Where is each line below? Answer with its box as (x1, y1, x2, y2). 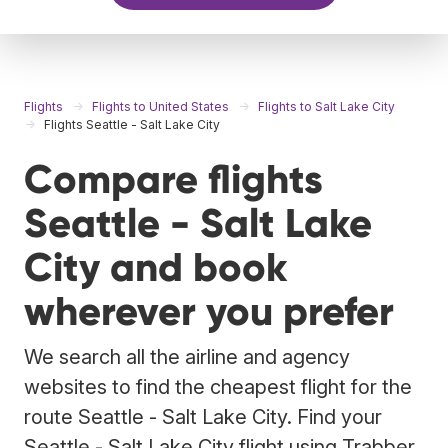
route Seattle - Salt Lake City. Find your (24, 404, 382, 429)
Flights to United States (92, 98, 229, 114)
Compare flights (24, 154, 323, 204)
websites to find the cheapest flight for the (24, 374, 412, 399)
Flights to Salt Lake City (258, 98, 395, 114)
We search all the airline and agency (24, 344, 350, 369)
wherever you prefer (24, 286, 394, 336)
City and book (24, 242, 287, 292)
